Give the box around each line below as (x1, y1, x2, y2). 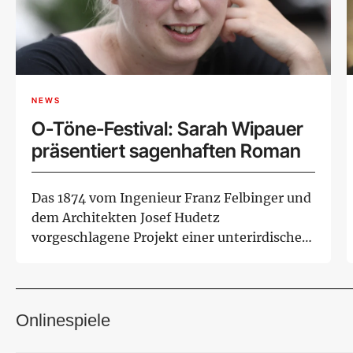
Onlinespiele (16, 310, 110, 330)
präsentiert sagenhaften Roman (32, 139, 301, 162)
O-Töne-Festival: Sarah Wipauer (32, 117, 304, 140)
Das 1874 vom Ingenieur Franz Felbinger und (32, 189, 311, 206)
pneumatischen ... (32, 248, 142, 265)
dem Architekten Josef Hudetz (32, 209, 220, 225)
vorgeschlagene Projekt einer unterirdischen (32, 229, 310, 245)
